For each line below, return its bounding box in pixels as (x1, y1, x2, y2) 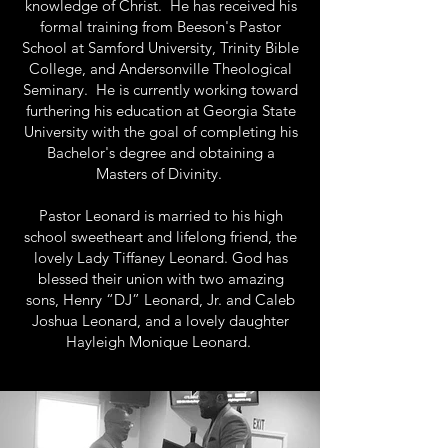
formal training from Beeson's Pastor (40, 17, 281, 36)
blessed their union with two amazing (37, 269, 284, 288)
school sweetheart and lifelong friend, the (24, 227, 297, 246)
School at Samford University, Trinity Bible (22, 38, 299, 57)
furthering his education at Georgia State (25, 101, 296, 120)
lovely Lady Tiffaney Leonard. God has (33, 248, 288, 267)
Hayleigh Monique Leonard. (66, 332, 255, 351)
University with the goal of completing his (23, 122, 298, 141)
